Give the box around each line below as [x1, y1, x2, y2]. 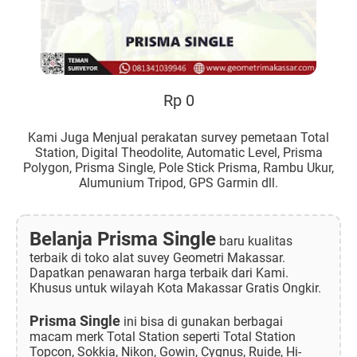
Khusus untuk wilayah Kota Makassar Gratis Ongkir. [29, 280, 321, 296]
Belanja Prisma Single [29, 227, 216, 250]
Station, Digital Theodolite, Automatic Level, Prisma [34, 144, 323, 160]
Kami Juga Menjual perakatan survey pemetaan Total [28, 129, 329, 145]
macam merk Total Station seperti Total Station [29, 328, 296, 344]
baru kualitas [216, 233, 292, 249]
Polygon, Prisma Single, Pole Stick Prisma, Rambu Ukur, [23, 159, 334, 175]
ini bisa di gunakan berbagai [120, 313, 283, 329]
